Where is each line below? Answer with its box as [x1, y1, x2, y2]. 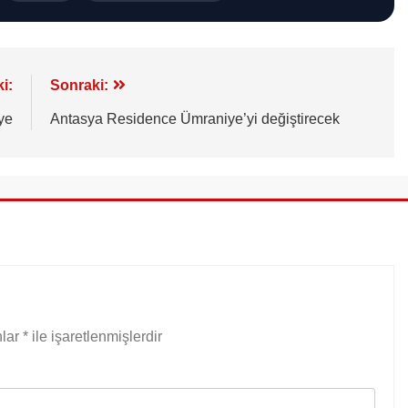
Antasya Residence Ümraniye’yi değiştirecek [49, 110, 340, 127]
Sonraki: [49, 76, 108, 93]
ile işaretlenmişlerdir [28, 328, 162, 344]
